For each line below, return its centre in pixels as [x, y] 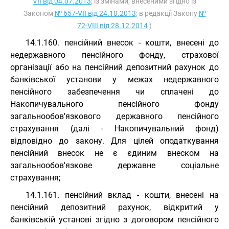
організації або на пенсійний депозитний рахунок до [114, 67]
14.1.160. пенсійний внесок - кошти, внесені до [122, 43]
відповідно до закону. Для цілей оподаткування [114, 141]
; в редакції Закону [167, 13]
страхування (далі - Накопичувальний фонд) [114, 129]
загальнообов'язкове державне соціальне [114, 165]
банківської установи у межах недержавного [114, 79]
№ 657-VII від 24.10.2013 [95, 13]
